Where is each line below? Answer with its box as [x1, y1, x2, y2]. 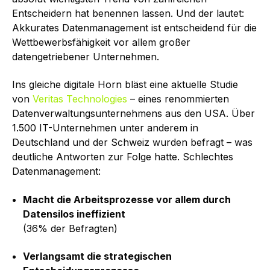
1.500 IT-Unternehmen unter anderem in [12, 122, 198, 134]
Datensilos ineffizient [22, 207, 125, 220]
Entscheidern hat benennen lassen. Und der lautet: [12, 7, 244, 19]
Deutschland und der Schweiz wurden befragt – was [12, 136, 253, 149]
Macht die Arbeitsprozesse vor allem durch [22, 193, 231, 206]
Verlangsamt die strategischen [22, 250, 172, 263]
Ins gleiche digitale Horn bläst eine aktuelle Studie [12, 78, 238, 91]
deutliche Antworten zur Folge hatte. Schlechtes [12, 151, 233, 163]
